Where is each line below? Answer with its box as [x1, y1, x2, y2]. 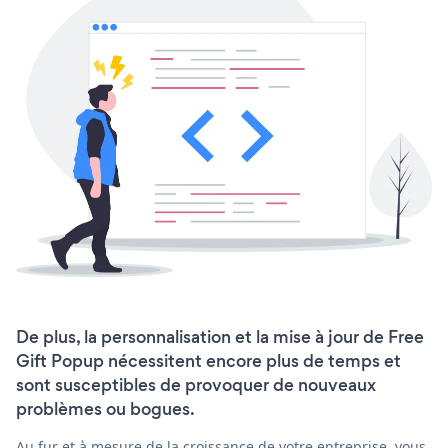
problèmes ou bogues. [16, 397, 195, 422]
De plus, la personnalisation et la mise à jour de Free [16, 325, 424, 350]
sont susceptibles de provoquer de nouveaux [16, 373, 376, 398]
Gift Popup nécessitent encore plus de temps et [16, 349, 401, 374]
